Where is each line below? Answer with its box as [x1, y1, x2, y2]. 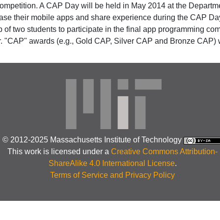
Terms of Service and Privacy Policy [50, 171, 175, 180]
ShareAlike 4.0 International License [48, 159, 175, 168]
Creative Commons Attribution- [111, 147, 218, 156]
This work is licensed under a [7, 147, 111, 156]
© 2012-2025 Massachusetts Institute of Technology [2, 136, 184, 144]
